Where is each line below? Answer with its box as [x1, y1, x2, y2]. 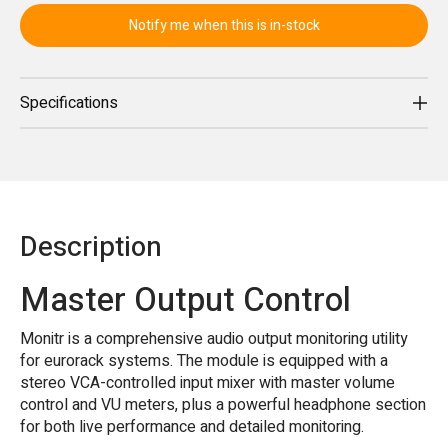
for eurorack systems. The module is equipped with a [20, 348, 388, 373]
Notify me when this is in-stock [128, 15, 320, 37]
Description [20, 227, 162, 269]
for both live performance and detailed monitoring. [20, 414, 364, 439]
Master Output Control [20, 276, 351, 326]
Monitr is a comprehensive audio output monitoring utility [20, 326, 408, 351]
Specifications [20, 91, 118, 116]
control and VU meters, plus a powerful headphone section [20, 392, 426, 417]
